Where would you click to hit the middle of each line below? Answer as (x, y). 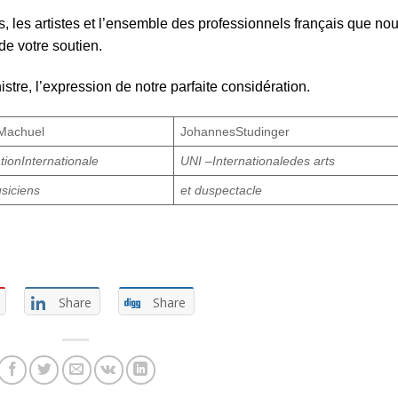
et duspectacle (222, 190)
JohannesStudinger (235, 131)
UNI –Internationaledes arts (258, 160)
